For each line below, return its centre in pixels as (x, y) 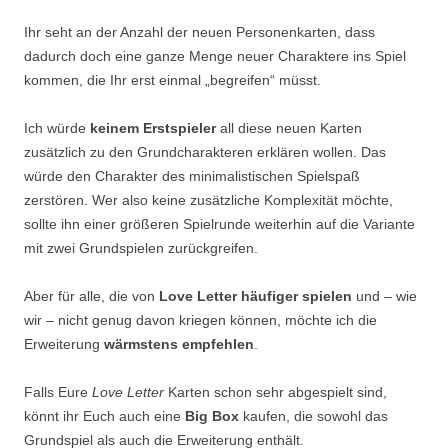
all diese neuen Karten (289, 128)
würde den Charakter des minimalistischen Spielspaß (192, 176)
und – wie (384, 296)
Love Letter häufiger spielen (255, 296)
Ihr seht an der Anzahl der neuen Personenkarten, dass (199, 32)
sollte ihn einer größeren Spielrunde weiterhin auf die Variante (219, 224)
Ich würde (55, 128)
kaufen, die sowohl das (313, 416)
